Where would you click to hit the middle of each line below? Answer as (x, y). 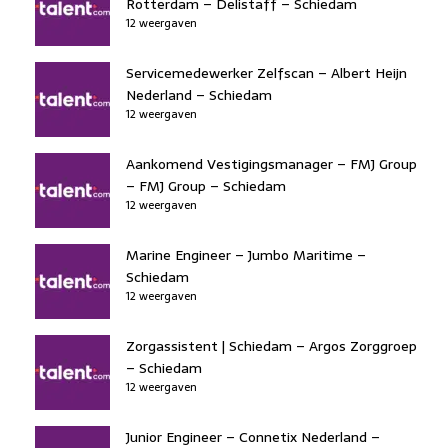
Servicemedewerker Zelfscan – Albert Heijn (266, 72)
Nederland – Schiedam (199, 94)
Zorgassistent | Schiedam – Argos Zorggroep (271, 345)
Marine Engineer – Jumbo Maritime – (246, 254)
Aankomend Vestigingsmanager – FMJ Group (271, 163)
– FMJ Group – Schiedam (206, 185)
